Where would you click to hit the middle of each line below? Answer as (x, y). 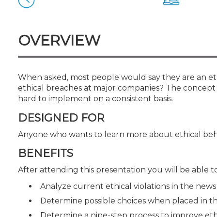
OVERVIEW (59, 40)
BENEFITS (46, 153)
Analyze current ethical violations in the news (128, 186)
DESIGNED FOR (61, 118)
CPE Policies (42, 15)
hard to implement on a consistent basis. (95, 99)
